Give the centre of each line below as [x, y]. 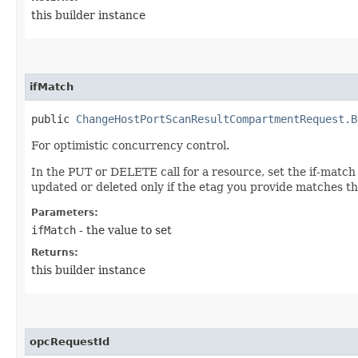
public [54, 119]
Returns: [55, 252]
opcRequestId [70, 341]
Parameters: [65, 212]
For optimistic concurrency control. [130, 145]
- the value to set [124, 230]
